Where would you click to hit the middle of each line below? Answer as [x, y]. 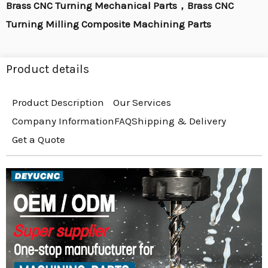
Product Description [58, 102]
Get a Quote [39, 139]
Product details [48, 69]
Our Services [142, 102]
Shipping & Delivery [179, 121]
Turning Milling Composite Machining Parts [109, 24]
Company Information [63, 121]
